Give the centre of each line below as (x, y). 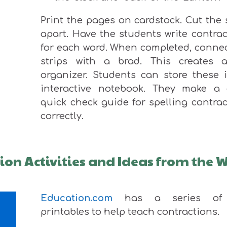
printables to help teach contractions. (131, 212)
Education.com (77, 198)
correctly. (62, 116)
